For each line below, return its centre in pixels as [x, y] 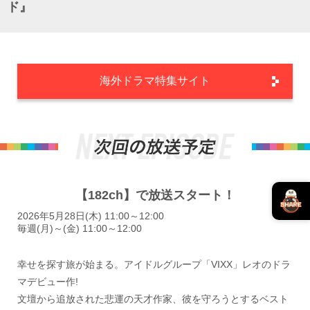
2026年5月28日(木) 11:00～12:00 [91, 216]
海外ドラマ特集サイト [155, 81]
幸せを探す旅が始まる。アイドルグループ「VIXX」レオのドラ [154, 264]
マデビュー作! [48, 282]
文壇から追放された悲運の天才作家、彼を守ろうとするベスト [153, 299]
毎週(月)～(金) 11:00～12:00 [80, 228]
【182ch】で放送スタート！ [155, 195]
